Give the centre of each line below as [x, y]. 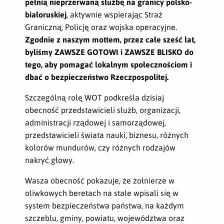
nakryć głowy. [49, 160]
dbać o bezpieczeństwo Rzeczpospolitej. [97, 77]
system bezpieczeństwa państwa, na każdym [104, 205]
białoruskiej [46, 14]
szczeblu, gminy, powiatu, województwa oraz [105, 218]
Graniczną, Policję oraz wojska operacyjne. [101, 27]
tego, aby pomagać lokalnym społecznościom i [108, 64]
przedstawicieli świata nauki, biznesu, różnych [107, 135]
